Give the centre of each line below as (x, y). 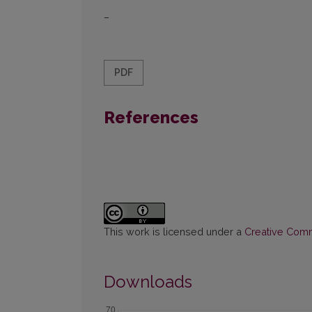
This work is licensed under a (174, 232)
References (151, 118)
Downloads (148, 282)
